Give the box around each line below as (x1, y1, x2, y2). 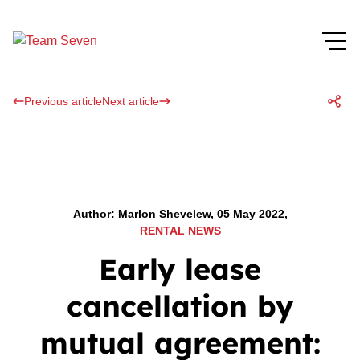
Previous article (24, 94, 102, 108)
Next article (102, 94, 159, 108)
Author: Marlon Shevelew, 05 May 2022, (72, 207, 288, 220)
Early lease (99, 251, 261, 287)
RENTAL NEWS (139, 224, 221, 237)
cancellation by (67, 288, 293, 324)
